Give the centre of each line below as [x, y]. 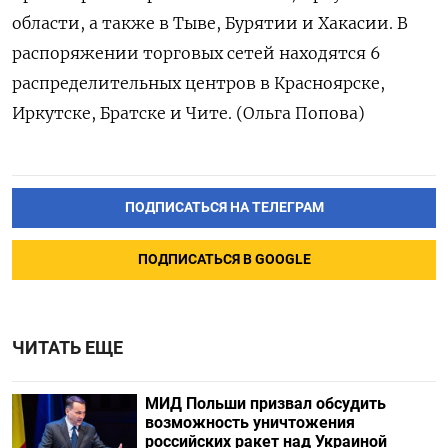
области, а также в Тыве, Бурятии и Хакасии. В [210, 23]
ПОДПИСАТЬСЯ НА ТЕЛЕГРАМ [224, 207]
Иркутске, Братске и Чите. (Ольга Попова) [188, 113]
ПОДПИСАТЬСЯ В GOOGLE [224, 259]
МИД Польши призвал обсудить [265, 403]
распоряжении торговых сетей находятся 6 [196, 53]
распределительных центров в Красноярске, [198, 83]
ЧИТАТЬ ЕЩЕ [67, 347]
